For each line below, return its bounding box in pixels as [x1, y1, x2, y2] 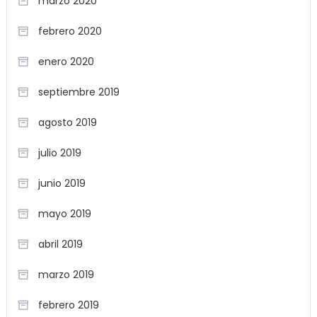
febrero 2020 [38, 23, 102, 38]
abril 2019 [38, 236, 83, 251]
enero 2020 [38, 54, 94, 69]
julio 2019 [38, 145, 81, 160]
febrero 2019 [38, 297, 99, 312]
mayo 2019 [38, 206, 91, 221]
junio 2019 [38, 175, 86, 190]
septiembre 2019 [38, 84, 120, 99]
